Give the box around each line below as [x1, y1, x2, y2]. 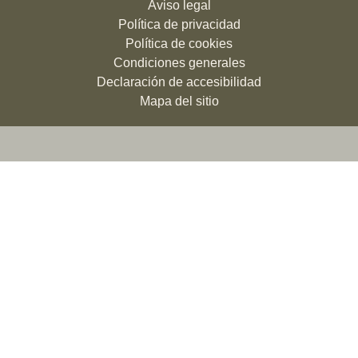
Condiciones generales [113, 56, 245, 70]
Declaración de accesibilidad [97, 75, 261, 89]
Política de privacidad [117, 18, 241, 31]
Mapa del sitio [139, 94, 219, 108]
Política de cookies [125, 37, 233, 50]
